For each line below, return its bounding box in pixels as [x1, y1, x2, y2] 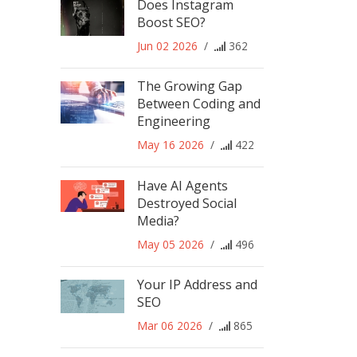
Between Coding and [137, 95, 261, 113]
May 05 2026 [137, 236, 204, 252]
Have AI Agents [137, 176, 228, 194]
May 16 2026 [137, 137, 204, 153]
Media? [137, 211, 179, 229]
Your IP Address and [137, 276, 257, 294]
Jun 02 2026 [137, 37, 198, 53]
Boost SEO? [137, 13, 206, 31]
